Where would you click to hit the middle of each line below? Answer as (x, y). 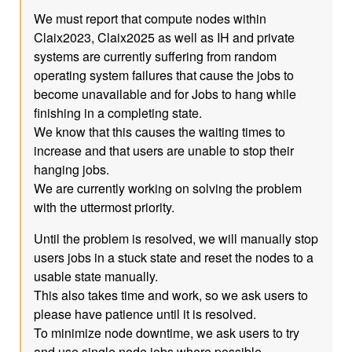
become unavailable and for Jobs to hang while (165, 94)
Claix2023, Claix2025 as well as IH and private (165, 37)
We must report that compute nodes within (150, 18)
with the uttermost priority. (104, 207)
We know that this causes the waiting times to (160, 132)
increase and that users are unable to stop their (164, 150)
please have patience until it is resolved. (145, 314)
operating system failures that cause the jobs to (164, 75)
